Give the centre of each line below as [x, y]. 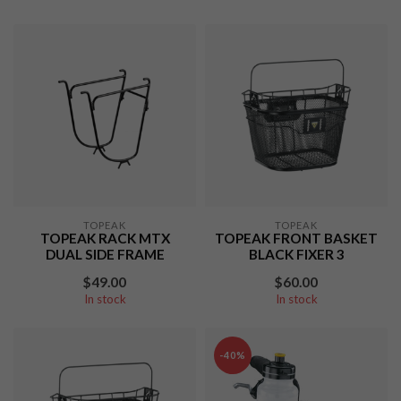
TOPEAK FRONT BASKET [296, 238]
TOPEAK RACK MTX [105, 238]
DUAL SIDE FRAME [105, 254]
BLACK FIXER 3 [296, 254]
